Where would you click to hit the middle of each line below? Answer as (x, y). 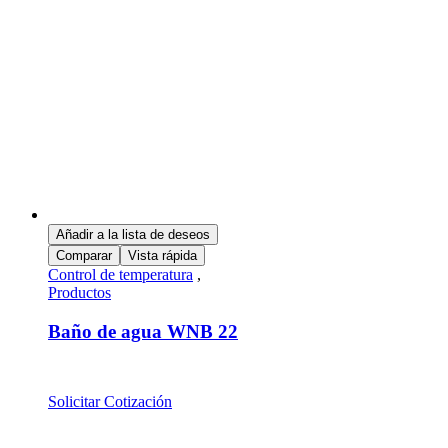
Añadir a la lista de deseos (133, 235)
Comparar (84, 256)
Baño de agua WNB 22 (143, 331)
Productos (79, 293)
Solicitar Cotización (110, 401)
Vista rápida (162, 256)
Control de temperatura (120, 275)
